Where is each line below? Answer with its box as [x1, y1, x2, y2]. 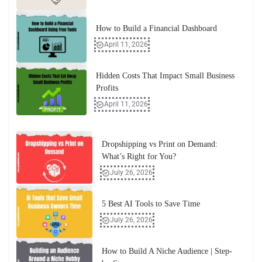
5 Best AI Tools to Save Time [102, 199, 200, 209]
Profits [96, 84, 118, 93]
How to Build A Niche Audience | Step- [102, 247, 232, 256]
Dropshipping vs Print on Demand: [102, 140, 218, 149]
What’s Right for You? [102, 152, 176, 161]
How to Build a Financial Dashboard [96, 24, 217, 33]
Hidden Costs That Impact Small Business [96, 71, 235, 81]
